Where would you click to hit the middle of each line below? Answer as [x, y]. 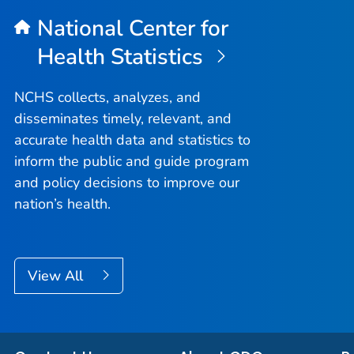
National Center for [133, 29]
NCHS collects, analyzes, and [107, 97]
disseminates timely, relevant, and [123, 118]
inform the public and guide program [132, 161]
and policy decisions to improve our [127, 182]
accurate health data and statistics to [132, 139]
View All [57, 275]
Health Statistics [122, 57]
